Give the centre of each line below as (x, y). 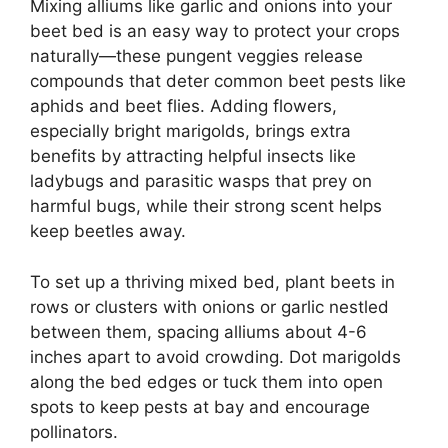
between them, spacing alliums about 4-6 (198, 331)
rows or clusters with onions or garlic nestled (209, 306)
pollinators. (74, 431)
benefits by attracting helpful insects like (193, 156)
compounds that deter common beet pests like (218, 81)
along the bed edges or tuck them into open (206, 381)
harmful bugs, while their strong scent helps (206, 206)
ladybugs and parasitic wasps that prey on (201, 181)
